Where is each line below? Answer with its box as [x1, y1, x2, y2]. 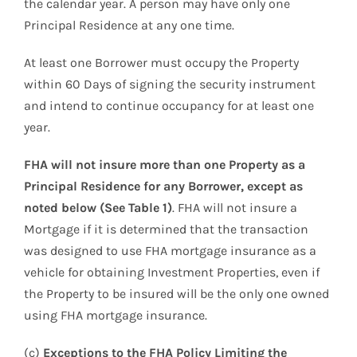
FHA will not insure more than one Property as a [24, 157, 305, 173]
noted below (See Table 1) [24, 200, 172, 216]
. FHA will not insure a [172, 200, 297, 216]
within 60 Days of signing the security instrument [24, 76, 316, 92]
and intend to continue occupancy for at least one [24, 98, 314, 114]
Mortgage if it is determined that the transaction [24, 222, 308, 237]
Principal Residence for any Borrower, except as [24, 178, 303, 194]
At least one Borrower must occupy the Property [24, 55, 299, 71]
